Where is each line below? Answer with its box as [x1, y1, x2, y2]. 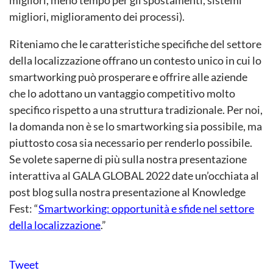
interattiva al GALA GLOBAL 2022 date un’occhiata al [9, 169, 259, 182]
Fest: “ [9, 202, 38, 215]
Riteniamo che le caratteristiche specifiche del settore [9, 37, 261, 51]
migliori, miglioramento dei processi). [9, 10, 185, 23]
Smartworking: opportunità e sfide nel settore [38, 202, 254, 215]
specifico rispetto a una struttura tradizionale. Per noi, [9, 103, 263, 116]
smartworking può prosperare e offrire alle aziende [9, 70, 247, 83]
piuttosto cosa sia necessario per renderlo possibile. [9, 136, 252, 149]
